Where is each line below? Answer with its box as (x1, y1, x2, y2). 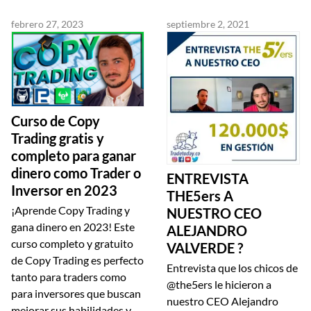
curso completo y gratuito (11, 237, 133, 251)
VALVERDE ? (167, 239, 243, 257)
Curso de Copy (11, 112, 100, 130)
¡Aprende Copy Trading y (11, 203, 130, 217)
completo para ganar (11, 147, 136, 165)
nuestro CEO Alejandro (167, 294, 278, 308)
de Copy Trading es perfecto (11, 253, 144, 267)
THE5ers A (167, 187, 233, 205)
